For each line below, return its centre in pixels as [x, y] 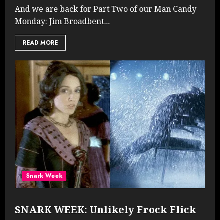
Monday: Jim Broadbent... [62, 21]
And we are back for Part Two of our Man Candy [106, 9]
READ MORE [40, 42]
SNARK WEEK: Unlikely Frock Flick [105, 209]
